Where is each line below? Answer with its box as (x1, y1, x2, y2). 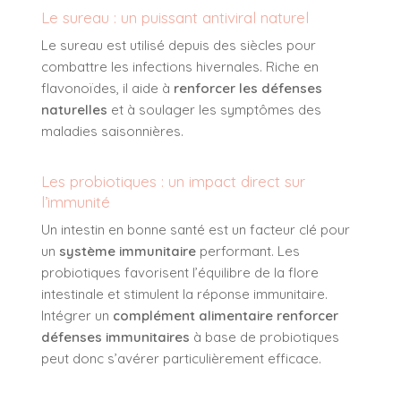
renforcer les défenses (174, 80, 322, 98)
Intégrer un (41, 307, 113, 325)
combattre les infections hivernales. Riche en (41, 58, 319, 76)
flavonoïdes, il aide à (41, 80, 174, 98)
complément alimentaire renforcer (113, 307, 338, 325)
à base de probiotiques (190, 328, 339, 346)
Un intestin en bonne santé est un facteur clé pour (41, 221, 350, 239)
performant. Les (196, 243, 300, 260)
